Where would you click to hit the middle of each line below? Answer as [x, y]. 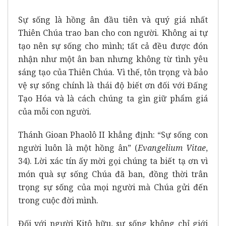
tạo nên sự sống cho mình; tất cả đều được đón [113, 46]
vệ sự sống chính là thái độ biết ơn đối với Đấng [113, 86]
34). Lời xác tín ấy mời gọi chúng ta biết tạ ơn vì [113, 161]
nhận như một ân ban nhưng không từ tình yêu [113, 59]
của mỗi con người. [55, 112]
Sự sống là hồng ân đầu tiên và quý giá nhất [113, 20]
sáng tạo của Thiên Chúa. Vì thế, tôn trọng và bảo [113, 72]
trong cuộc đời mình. [58, 201]
